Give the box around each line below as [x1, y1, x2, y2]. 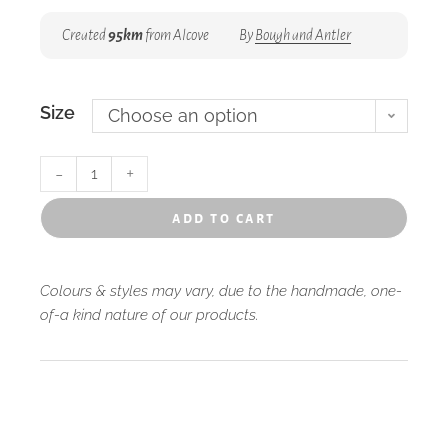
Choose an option [108, 105, 258, 127]
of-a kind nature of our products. [40, 306, 259, 325]
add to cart [172, 210, 276, 227]
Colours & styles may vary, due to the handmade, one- [40, 282, 402, 301]
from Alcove [143, 27, 209, 44]
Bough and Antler [255, 27, 351, 44]
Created [62, 27, 108, 44]
